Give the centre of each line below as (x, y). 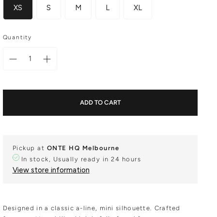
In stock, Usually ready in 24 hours (81, 159)
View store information (51, 170)
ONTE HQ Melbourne (83, 148)
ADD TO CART (100, 102)
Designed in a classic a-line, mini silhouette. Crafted (92, 208)
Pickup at (30, 148)
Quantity (17, 37)
